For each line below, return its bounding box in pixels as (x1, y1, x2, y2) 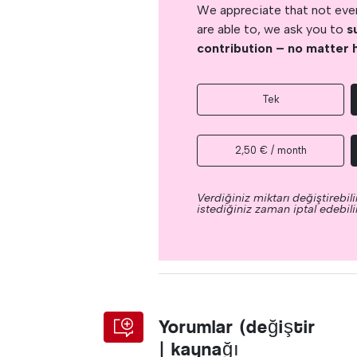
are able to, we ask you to (197, 21, 347, 37)
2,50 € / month (234, 143, 307, 156)
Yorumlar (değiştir (159, 315, 316, 338)
